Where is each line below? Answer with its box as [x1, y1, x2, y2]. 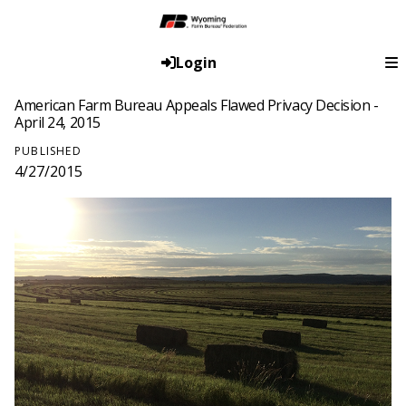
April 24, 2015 [14, 112, 101, 133]
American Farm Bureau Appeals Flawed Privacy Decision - [14, 95, 379, 116]
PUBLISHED [14, 143, 82, 159]
